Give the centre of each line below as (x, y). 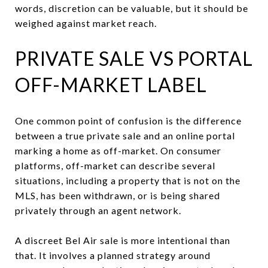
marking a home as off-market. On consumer (118, 150)
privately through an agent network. (98, 210)
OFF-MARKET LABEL (111, 84)
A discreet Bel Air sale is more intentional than (123, 240)
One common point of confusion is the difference (128, 120)
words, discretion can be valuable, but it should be (132, 8)
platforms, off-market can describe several (115, 165)
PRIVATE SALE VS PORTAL (134, 58)
